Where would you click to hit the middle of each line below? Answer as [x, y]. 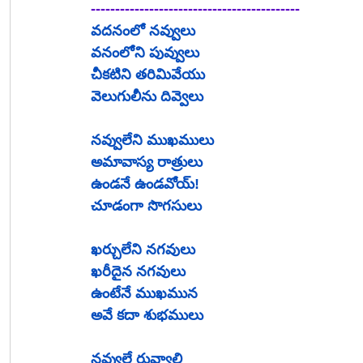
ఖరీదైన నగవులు [138, 271]
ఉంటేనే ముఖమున [144, 293]
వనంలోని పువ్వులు [145, 52]
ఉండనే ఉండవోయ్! [145, 184]
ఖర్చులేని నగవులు [143, 249]
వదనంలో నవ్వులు [143, 30]
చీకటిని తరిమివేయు [148, 74]
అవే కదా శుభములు [147, 315]
